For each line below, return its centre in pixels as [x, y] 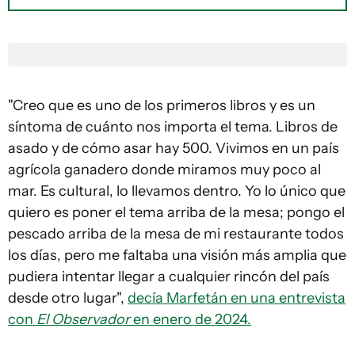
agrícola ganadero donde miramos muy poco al [164, 170]
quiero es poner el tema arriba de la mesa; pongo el [176, 212]
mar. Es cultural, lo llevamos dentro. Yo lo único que [177, 191]
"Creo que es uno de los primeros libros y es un [162, 105]
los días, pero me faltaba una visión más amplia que [177, 255]
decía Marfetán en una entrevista [237, 298]
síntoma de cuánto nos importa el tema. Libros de [173, 127]
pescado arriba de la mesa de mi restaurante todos [176, 234]
